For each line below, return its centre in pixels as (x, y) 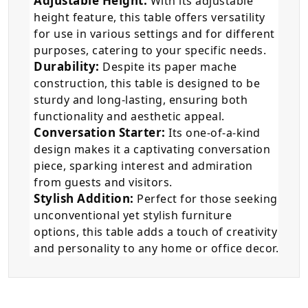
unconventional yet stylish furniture (133, 216)
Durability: (67, 67)
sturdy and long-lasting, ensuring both (141, 100)
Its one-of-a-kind (213, 133)
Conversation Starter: (100, 133)
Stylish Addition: (84, 199)
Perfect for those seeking (206, 199)
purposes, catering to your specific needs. (150, 51)
